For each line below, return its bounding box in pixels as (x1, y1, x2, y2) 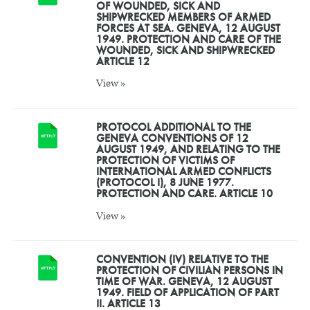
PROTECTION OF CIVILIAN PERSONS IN (95, 262, 283, 277)
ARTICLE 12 (95, 53, 149, 69)
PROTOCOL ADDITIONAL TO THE (95, 119, 251, 134)
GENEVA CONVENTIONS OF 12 (95, 130, 248, 145)
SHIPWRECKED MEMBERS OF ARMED (95, 9, 271, 24)
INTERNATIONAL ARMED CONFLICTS (95, 163, 271, 179)
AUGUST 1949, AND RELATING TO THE (95, 141, 280, 156)
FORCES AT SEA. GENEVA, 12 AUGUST (95, 20, 280, 35)
